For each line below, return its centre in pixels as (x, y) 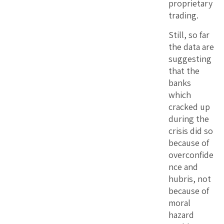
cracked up (189, 106)
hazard (181, 214)
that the (184, 70)
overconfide (191, 154)
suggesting (190, 58)
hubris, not (190, 178)
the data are (191, 46)
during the (189, 118)
